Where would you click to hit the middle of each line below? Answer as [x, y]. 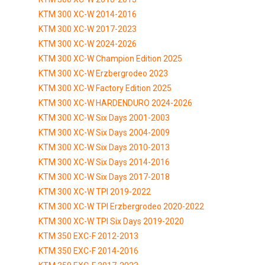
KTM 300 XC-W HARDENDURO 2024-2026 [115, 103]
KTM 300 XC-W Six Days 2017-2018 [104, 177]
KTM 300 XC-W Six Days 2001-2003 [104, 117]
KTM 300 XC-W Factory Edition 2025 [105, 88]
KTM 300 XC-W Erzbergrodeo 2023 [103, 73]
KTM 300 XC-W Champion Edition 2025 [110, 58]
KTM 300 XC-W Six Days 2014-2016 [104, 162]
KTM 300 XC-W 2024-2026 [88, 43]
